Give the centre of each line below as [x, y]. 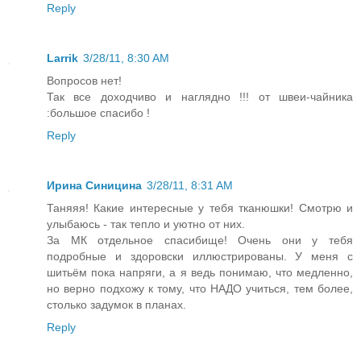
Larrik [62, 58]
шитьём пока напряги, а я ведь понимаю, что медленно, [200, 272]
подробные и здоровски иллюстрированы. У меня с [200, 256]
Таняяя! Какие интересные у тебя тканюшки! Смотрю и [200, 207]
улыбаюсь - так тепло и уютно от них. [146, 224]
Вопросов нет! [84, 80]
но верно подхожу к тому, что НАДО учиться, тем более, [200, 288]
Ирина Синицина [94, 185]
